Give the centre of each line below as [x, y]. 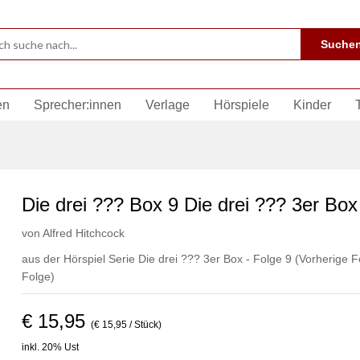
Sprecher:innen [78, 105]
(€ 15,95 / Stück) [126, 325]
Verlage [168, 105]
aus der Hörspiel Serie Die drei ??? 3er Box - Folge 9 [158, 259]
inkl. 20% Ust [50, 347]
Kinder [312, 105]
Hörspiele [241, 105]
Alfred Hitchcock [83, 233]
